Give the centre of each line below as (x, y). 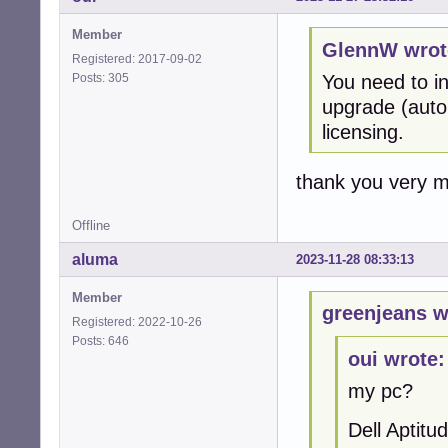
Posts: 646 (103, 340)
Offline (91, 225)
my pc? (380, 390)
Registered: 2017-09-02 (137, 58)
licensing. (362, 132)
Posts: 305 (103, 77)
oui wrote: (396, 358)
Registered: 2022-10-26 (137, 321)
